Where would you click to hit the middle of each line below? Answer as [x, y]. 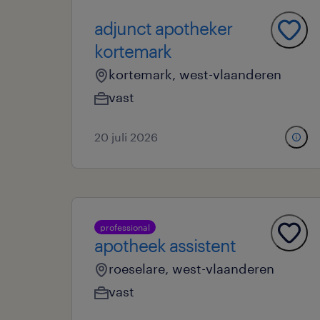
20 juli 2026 [126, 137]
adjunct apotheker [163, 28]
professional [125, 227]
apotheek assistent [165, 245]
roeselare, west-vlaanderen [191, 269]
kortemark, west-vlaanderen [195, 74]
